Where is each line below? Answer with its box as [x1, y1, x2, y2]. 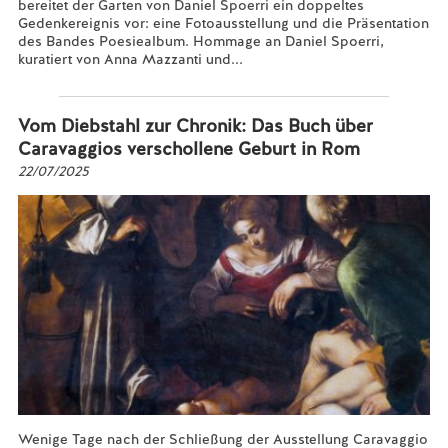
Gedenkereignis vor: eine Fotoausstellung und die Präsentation [17, 14, 429, 32]
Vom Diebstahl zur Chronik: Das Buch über [17, 114, 373, 137]
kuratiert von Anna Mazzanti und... [17, 50, 243, 68]
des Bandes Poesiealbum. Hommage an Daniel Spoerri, [17, 32, 384, 50]
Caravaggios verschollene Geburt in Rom [17, 137, 360, 160]
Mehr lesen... [17, 68, 104, 86]
